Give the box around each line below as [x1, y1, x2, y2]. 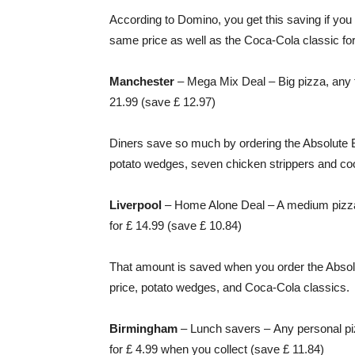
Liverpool [109, 198, 162, 212]
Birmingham [109, 322, 177, 335]
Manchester [109, 74, 174, 88]
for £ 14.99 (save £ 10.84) [109, 219, 242, 232]
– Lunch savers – [177, 322, 270, 335]
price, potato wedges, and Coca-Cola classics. [109, 281, 349, 294]
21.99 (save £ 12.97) [109, 95, 216, 109]
